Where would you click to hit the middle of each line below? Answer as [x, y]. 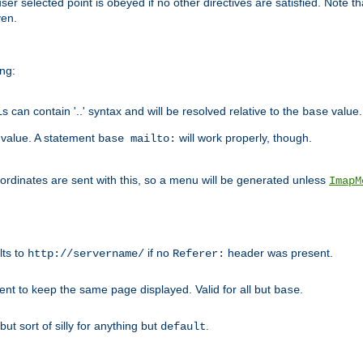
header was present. [279, 252]
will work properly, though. [244, 137]
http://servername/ [86, 253]
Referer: [199, 253]
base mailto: [137, 138]
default [183, 326]
